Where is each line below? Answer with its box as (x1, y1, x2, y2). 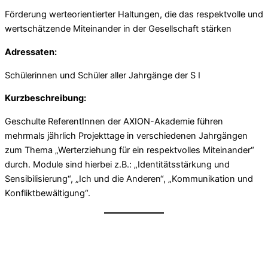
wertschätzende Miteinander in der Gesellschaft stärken (5, 23, 232, 35)
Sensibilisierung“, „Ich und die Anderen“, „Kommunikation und (5, 173, 253, 184)
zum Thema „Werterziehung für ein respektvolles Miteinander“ (5, 144, 254, 156)
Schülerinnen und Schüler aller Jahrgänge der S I (5, 69, 200, 81)
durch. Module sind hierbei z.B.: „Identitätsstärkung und (5, 159, 230, 170)
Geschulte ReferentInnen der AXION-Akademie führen (5, 115, 223, 127)
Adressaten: (5, 46, 57, 57)
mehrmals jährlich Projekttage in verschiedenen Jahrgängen (5, 130, 248, 141)
